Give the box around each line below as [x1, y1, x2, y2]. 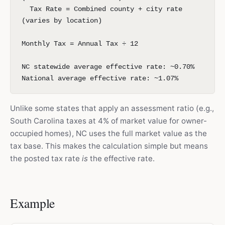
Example [10, 194, 55, 211]
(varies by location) [22, 17, 102, 25]
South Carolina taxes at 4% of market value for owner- [10, 116, 207, 126]
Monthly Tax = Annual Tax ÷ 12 [22, 40, 138, 48]
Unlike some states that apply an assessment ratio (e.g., [10, 103, 214, 113]
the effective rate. [88, 154, 155, 163]
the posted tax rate [10, 154, 82, 163]
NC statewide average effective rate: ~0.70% [22, 63, 194, 71]
